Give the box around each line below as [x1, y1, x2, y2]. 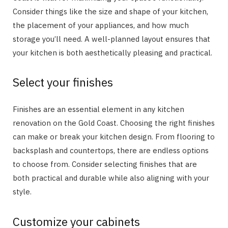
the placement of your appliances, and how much [13, 20, 189, 30]
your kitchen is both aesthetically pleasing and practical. [13, 47, 212, 58]
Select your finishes [13, 74, 113, 90]
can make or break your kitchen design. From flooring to [13, 132, 215, 142]
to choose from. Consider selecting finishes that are [13, 159, 197, 169]
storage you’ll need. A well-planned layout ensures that [13, 34, 210, 44]
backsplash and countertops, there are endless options [13, 146, 209, 156]
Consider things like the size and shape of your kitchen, [13, 6, 208, 16]
